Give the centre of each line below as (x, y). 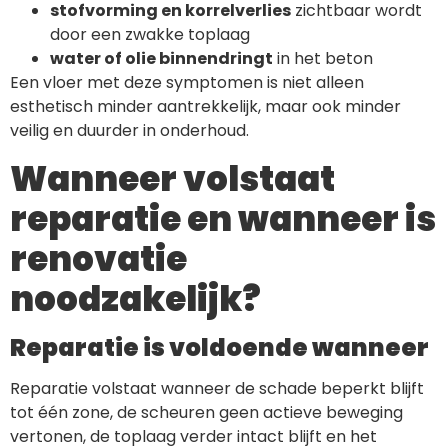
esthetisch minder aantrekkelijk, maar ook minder (205, 107)
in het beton (323, 59)
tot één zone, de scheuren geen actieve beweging (206, 413)
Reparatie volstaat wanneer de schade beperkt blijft (217, 389)
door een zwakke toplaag (150, 35)
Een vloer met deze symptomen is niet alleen (187, 83)
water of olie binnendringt (161, 59)
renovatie (98, 259)
